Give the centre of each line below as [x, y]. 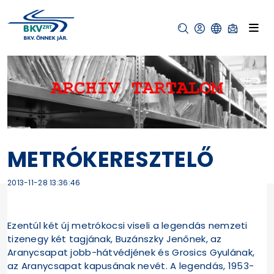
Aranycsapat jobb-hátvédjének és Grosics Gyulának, [131, 253]
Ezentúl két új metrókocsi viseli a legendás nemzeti [128, 226]
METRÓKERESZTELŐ [111, 160]
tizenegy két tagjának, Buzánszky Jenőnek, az [115, 239]
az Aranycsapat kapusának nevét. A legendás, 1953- [131, 266]
